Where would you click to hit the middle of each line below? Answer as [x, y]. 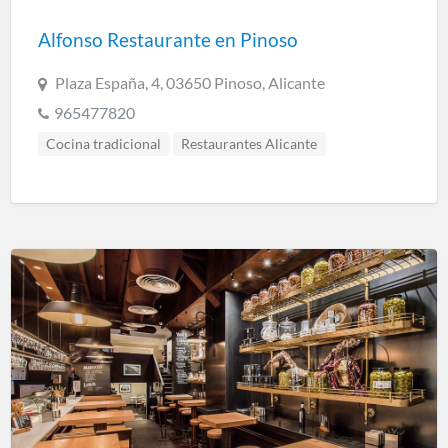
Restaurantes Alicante [249, 143]
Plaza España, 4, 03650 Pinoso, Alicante [189, 82]
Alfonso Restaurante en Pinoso [167, 39]
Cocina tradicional [104, 143]
